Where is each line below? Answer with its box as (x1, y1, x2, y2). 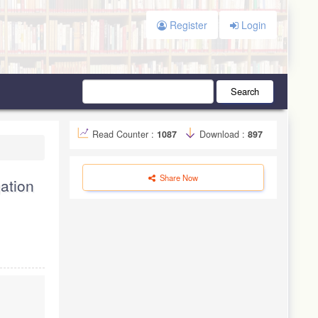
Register (166, 18, 207, 32)
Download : (197, 127, 248, 141)
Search (231, 84, 259, 98)
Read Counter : (92, 127, 157, 141)
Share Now (158, 171, 198, 183)
